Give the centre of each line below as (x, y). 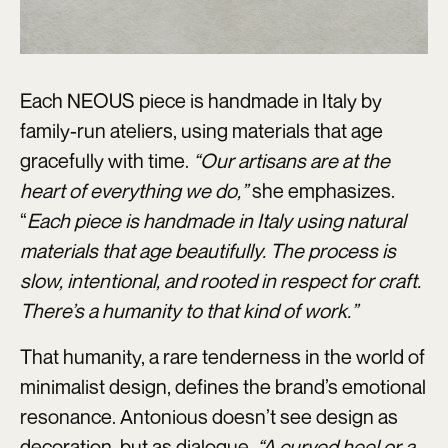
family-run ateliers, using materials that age (201, 131)
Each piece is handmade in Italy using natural (216, 221)
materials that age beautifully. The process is (208, 251)
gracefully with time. (106, 161)
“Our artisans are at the (291, 161)
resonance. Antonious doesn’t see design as (209, 417)
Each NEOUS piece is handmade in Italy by (201, 101)
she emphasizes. (323, 191)
